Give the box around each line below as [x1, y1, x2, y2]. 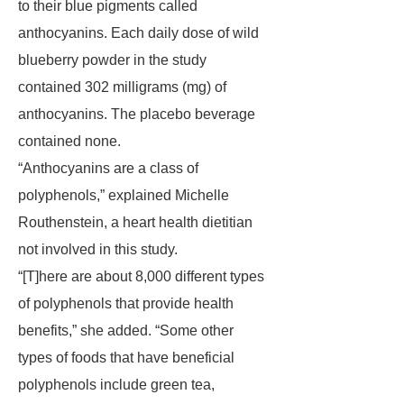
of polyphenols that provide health [18, 296, 234, 311]
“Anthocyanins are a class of [18, 161, 198, 176]
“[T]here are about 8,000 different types [18, 269, 264, 284]
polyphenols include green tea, [18, 377, 215, 392]
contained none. [18, 133, 121, 149]
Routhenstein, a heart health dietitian [18, 215, 252, 230]
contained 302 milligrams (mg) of [18, 79, 226, 95]
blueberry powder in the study [18, 52, 207, 68]
